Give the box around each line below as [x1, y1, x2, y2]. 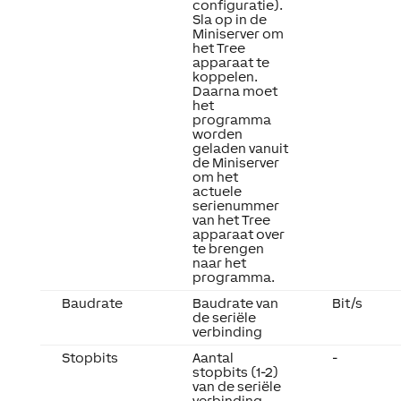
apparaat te [192, 55, 269, 71]
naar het [192, 255, 246, 271]
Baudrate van [192, 295, 278, 311]
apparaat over [192, 226, 285, 243]
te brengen [192, 241, 264, 257]
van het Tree [192, 212, 270, 228]
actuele [192, 183, 242, 200]
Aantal [192, 350, 234, 366]
